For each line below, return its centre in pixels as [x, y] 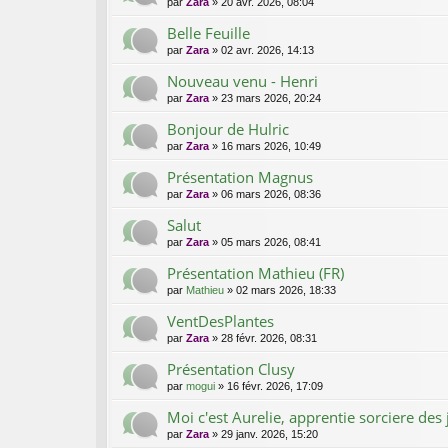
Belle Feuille [208, 33]
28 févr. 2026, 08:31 [269, 338]
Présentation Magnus [240, 177]
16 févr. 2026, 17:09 [275, 386]
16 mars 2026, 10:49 [271, 146]
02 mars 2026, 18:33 [286, 290]
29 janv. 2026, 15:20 [269, 434]
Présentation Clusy [231, 369]
